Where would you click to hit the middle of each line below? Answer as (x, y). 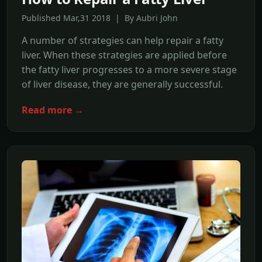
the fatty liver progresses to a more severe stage (129, 69)
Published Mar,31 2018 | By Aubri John (100, 18)
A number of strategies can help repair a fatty (123, 40)
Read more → (53, 110)
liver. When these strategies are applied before (124, 55)
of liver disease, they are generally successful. (122, 84)
